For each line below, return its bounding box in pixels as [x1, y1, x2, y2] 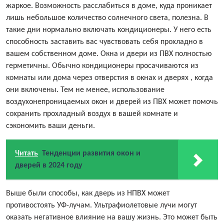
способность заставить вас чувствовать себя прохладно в [6, 38, 203, 46]
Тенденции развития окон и [42, 149, 140, 158]
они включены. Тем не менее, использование [6, 86, 164, 94]
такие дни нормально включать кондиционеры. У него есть [6, 26, 211, 34]
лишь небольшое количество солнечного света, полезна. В [6, 14, 208, 22]
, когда [188, 74, 213, 82]
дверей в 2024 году [15, 161, 82, 170]
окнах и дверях [136, 74, 188, 82]
